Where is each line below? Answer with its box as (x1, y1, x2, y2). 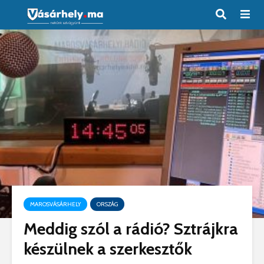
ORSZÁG (97, 200, 118, 208)
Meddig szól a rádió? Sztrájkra (24, 219, 238, 239)
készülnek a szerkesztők (24, 239, 192, 259)
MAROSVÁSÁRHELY (30, 200, 81, 208)
